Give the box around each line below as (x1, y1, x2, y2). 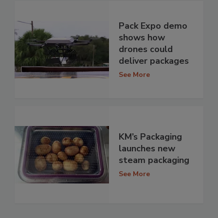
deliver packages (119, 55, 189, 67)
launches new (119, 143, 175, 155)
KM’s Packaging (119, 131, 182, 143)
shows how (119, 32, 165, 44)
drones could (119, 43, 173, 55)
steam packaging (119, 154, 189, 166)
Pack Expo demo (119, 20, 187, 32)
